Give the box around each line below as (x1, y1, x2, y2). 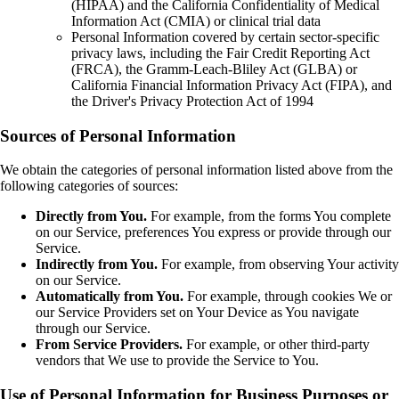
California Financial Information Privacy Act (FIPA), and (71, 77, 392, 93)
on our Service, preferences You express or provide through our (36, 224, 391, 240)
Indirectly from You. (36, 256, 158, 273)
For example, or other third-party (183, 337, 370, 353)
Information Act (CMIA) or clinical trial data (71, 12, 321, 28)
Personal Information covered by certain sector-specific (71, 28, 379, 45)
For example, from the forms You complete (147, 208, 391, 224)
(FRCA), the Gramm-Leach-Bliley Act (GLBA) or (71, 61, 357, 77)
